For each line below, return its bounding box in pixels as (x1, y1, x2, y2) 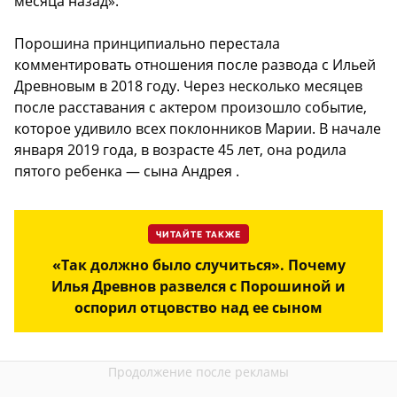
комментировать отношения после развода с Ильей (14, 55, 376, 75)
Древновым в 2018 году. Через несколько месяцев (14, 76, 362, 97)
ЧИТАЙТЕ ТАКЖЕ (156, 230, 241, 241)
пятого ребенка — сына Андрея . (14, 161, 239, 182)
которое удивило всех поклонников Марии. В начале (14, 119, 381, 139)
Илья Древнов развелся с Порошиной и (51, 276, 346, 297)
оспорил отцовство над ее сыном (74, 298, 323, 318)
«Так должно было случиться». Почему (51, 255, 346, 276)
